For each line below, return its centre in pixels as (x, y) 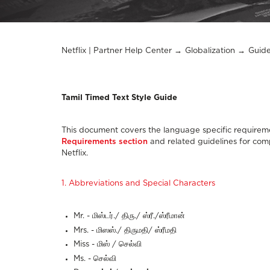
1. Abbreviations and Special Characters (138, 184)
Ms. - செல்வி (95, 259)
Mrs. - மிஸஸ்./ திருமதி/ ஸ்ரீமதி (125, 230)
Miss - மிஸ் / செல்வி (109, 245)
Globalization (210, 51)
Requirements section (105, 142)
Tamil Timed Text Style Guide (119, 98)
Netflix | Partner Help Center (117, 51)
